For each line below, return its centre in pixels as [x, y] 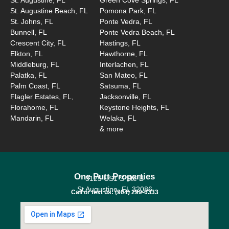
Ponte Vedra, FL [126, 21]
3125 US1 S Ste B [114, 179]
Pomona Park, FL [128, 10]
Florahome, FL [34, 107]
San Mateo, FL [124, 75]
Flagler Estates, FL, [42, 96]
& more [112, 129]
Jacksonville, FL [126, 96]
